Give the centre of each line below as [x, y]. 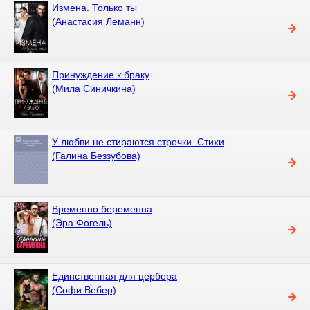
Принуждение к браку [101, 74]
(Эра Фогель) [82, 222]
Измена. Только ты [94, 7]
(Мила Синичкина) [94, 88]
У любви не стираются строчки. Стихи [138, 142]
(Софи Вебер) [84, 290]
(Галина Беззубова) [96, 155]
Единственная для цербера [115, 276]
